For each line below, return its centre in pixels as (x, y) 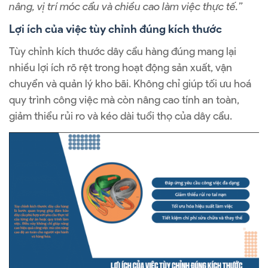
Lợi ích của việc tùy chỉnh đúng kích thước (115, 29)
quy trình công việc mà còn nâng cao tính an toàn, (124, 100)
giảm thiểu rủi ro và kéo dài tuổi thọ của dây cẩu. (121, 116)
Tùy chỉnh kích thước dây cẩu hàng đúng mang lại (123, 51)
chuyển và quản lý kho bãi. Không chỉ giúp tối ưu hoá (130, 83)
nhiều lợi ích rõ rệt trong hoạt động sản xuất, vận (121, 67)
